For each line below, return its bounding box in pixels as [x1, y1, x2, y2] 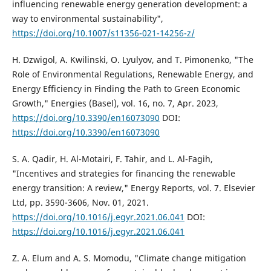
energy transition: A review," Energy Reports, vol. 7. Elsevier [11, 181, 255, 194]
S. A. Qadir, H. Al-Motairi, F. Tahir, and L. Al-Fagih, [11, 152, 213, 165]
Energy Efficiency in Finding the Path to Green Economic [11, 82, 240, 94]
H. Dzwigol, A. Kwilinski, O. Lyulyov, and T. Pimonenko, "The [11, 53, 253, 65]
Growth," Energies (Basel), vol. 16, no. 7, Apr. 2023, [11, 97, 218, 109]
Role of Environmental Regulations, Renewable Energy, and [11, 68, 253, 80]
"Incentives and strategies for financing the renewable [11, 167, 235, 179]
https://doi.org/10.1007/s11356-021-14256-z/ [11, 27, 195, 39]
